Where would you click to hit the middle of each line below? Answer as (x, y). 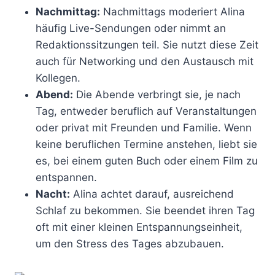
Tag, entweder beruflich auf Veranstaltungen (146, 111)
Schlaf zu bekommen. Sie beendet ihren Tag (145, 210)
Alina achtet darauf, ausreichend (152, 194)
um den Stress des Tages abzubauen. (130, 243)
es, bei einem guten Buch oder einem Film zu (147, 161)
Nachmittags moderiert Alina (172, 11)
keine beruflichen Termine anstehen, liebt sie (146, 144)
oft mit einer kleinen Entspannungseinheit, (139, 227)
